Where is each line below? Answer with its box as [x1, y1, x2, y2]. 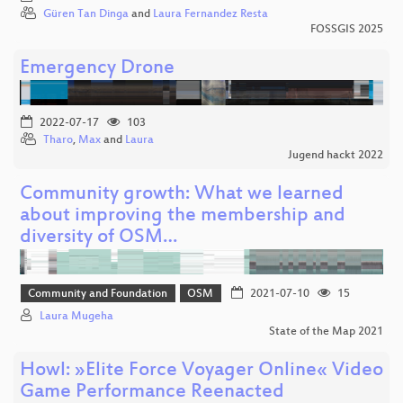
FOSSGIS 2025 [310, 23, 383, 37]
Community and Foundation [28, 288, 168, 301]
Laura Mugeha [40, 309, 113, 323]
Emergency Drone [20, 58, 175, 81]
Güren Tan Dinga [43, 8, 129, 22]
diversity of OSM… [20, 227, 177, 250]
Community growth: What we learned [20, 184, 344, 207]
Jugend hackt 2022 [288, 149, 383, 163]
